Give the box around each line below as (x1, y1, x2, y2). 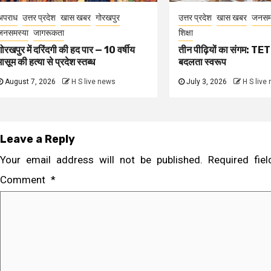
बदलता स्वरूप (178, 56, 226, 68)
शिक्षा (178, 28, 193, 38)
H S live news (71, 77, 116, 86)
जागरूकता (33, 28, 64, 38)
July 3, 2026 (184, 77, 229, 86)
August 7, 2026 (3, 77, 57, 86)
